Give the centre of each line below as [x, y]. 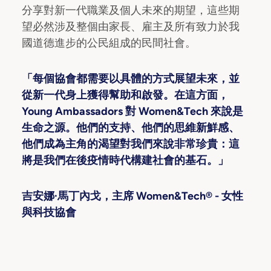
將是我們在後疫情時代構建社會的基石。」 [125, 161]
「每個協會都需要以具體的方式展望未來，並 [131, 79]
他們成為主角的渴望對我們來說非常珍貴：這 [131, 144]
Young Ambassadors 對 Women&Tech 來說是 [132, 112]
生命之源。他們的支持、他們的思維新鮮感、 [131, 128]
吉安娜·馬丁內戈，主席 [79, 196]
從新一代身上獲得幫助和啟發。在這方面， [125, 95]
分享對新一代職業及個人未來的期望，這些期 [131, 11]
